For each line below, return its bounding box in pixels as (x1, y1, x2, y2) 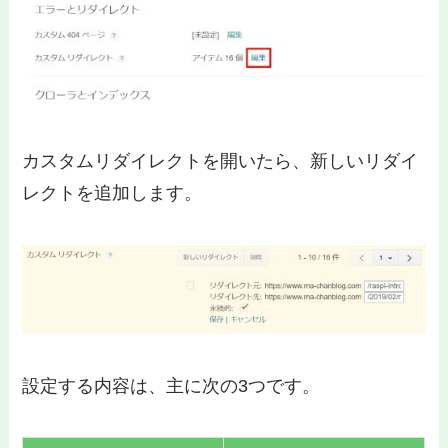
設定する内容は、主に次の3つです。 (22, 375, 321, 396)
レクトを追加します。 (22, 183, 203, 204)
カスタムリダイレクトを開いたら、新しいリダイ (22, 151, 419, 172)
